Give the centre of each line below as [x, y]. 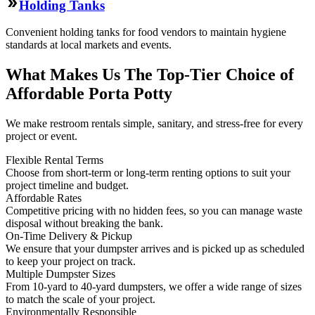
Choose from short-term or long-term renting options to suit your [148, 173]
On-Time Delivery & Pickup [69, 236]
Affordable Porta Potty [89, 94]
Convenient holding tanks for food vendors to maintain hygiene [146, 32]
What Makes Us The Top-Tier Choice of [150, 75]
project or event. [41, 136]
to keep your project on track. [71, 262]
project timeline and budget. [67, 186]
